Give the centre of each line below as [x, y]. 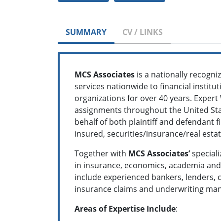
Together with [101, 153]
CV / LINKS [143, 32]
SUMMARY [86, 32]
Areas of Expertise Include [125, 208]
